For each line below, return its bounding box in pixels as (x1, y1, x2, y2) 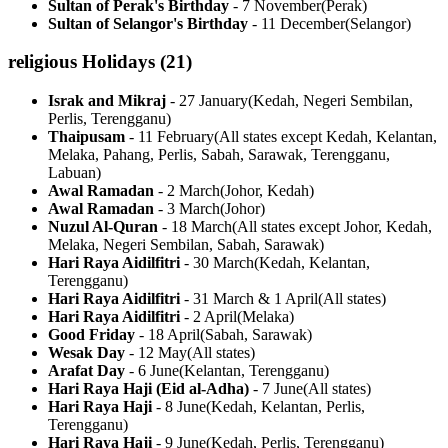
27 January (179, 92, 248, 110)
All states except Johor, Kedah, (237, 218, 432, 236)
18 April (148, 326, 200, 344)
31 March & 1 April (193, 290, 318, 308)
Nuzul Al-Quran (48, 218, 158, 236)
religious (8, 51, 77, 73)
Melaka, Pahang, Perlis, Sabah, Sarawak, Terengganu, (48, 146, 390, 164)
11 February (138, 128, 214, 146)
